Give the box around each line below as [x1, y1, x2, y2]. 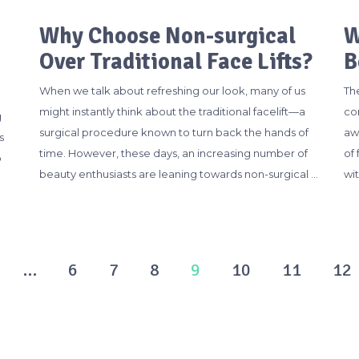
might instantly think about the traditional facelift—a [38, 104, 305, 118]
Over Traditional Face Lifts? [38, 47, 313, 75]
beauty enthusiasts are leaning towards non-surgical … [38, 167, 318, 180]
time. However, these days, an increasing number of [38, 146, 308, 159]
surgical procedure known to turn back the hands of [38, 125, 309, 139]
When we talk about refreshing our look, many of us [38, 83, 305, 97]
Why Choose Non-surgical [38, 22, 296, 50]
